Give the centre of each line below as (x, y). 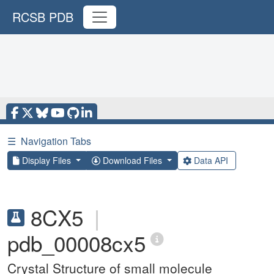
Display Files (46, 160)
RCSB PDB (43, 17)
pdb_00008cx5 (76, 243)
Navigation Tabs (56, 141)
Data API (211, 160)
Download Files (132, 160)
